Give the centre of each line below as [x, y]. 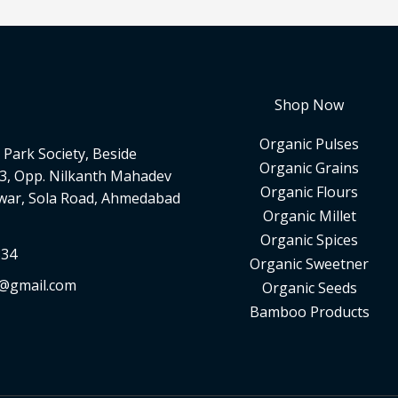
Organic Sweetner [310, 264]
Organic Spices [310, 240]
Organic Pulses [310, 144]
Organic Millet [309, 216]
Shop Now [310, 105]
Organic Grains [310, 168]
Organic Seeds [309, 288]
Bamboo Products [309, 312]
